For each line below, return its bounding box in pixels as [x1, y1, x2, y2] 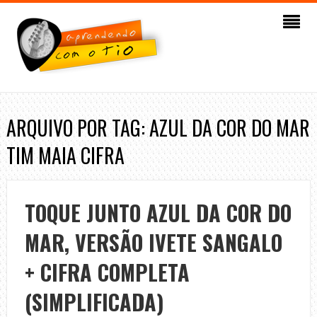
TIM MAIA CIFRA [6, 141, 125, 170]
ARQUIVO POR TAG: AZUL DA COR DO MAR [6, 113, 310, 142]
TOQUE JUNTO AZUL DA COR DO [24, 197, 292, 229]
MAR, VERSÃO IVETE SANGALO [24, 226, 282, 258]
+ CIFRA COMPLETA [24, 256, 190, 288]
